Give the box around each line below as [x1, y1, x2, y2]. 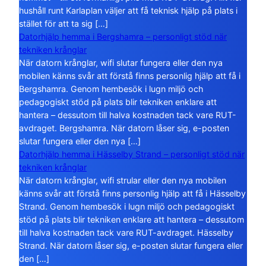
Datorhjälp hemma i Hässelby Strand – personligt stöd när [19, 149, 245, 160]
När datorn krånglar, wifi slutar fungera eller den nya [19, 58, 223, 68]
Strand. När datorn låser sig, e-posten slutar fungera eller [19, 240, 243, 251]
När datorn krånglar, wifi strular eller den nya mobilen [19, 175, 226, 186]
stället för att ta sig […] [19, 18, 108, 29]
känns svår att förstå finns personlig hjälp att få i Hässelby [19, 188, 246, 199]
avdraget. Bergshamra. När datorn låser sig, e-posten [19, 123, 229, 134]
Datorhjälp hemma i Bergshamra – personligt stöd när [19, 31, 227, 42]
